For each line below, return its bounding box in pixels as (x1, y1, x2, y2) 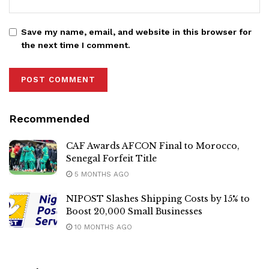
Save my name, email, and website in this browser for (21, 27, 252, 37)
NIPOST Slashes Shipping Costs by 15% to (66, 193, 250, 205)
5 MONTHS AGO (72, 170, 129, 179)
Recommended (9, 112, 89, 125)
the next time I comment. (21, 40, 130, 50)
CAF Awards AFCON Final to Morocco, (66, 141, 240, 152)
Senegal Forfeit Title (66, 153, 157, 165)
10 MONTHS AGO (72, 223, 132, 232)
